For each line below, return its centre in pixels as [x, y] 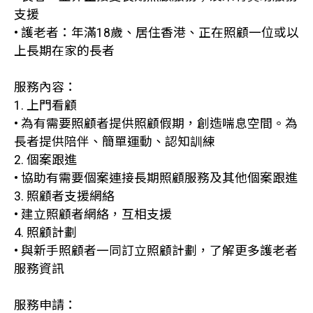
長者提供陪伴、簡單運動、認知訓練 [115, 142]
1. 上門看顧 [45, 105]
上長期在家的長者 [64, 51]
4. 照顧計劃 [45, 233]
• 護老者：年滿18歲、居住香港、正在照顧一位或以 [156, 33]
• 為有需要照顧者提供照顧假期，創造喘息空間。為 [156, 124]
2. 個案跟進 [45, 160]
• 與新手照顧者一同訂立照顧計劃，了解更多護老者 [156, 251]
